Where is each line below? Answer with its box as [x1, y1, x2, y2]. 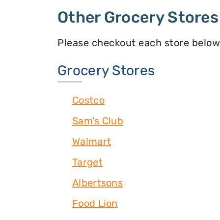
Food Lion [72, 197, 118, 210]
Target [72, 156, 103, 168]
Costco [72, 94, 105, 107]
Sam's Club [72, 115, 123, 127]
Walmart [72, 136, 111, 148]
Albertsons [72, 177, 123, 189]
